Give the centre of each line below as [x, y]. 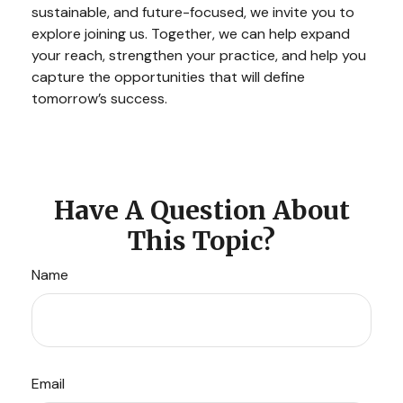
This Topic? [201, 241]
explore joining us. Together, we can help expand [191, 34]
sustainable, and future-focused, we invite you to [193, 12]
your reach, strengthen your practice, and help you [199, 55]
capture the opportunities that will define [168, 77]
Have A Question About [201, 210]
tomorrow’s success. [99, 99]
